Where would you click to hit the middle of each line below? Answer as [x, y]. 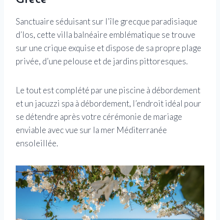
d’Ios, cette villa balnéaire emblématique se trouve [106, 34]
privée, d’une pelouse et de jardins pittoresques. [102, 61]
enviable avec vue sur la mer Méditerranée [91, 130]
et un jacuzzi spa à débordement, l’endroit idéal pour [109, 103]
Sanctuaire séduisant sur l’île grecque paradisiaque [107, 21]
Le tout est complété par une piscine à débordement [108, 90]
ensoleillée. [37, 143]
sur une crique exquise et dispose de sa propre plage [109, 48]
